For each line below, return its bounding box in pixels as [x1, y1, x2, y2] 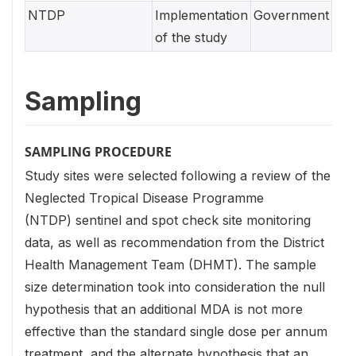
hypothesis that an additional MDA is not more [25, 301, 303, 318]
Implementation [155, 7, 248, 24]
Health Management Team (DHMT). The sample [25, 257, 316, 273]
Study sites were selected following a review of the [25, 168, 331, 184]
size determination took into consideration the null [25, 279, 325, 296]
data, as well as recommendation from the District [25, 234, 324, 251]
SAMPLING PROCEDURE [25, 143, 172, 161]
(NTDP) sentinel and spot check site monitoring [25, 212, 311, 229]
